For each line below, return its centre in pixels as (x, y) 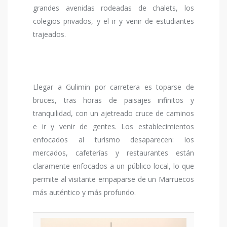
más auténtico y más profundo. (84, 193)
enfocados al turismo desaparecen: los (113, 140)
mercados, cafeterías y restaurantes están (113, 153)
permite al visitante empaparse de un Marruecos (113, 179)
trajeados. (49, 34)
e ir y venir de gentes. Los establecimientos (113, 127)
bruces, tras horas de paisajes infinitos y (113, 100)
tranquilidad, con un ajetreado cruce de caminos (113, 113)
